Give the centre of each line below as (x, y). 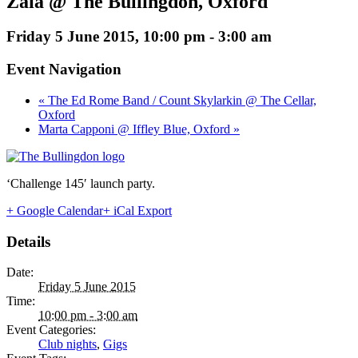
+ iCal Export (137, 210)
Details (28, 241)
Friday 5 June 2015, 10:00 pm (106, 37)
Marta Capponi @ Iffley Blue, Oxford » (139, 129)
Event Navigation (64, 70)
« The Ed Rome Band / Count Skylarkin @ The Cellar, (177, 100)
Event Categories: (51, 330)
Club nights (68, 344)
